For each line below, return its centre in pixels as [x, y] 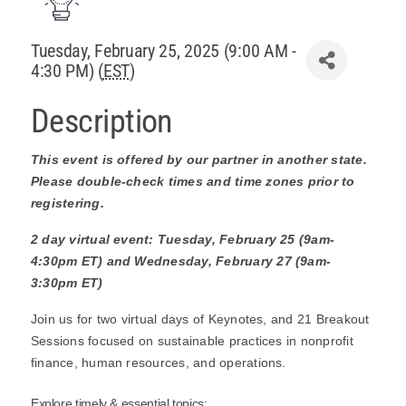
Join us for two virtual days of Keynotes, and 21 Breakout [200, 319]
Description [101, 122]
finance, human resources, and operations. [158, 363]
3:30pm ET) [67, 283]
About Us [353, 74]
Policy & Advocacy [322, 28]
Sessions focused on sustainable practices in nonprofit [192, 341]
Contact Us [347, 121]
